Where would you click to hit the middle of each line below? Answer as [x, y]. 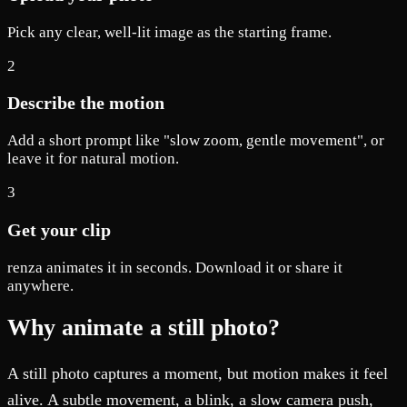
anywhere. [40, 286]
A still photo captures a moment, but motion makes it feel [198, 374]
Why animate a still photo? [144, 328]
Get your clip [59, 230]
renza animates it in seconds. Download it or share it [175, 268]
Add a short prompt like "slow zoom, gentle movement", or [196, 141]
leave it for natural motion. [93, 159]
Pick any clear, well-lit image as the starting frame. [169, 32]
